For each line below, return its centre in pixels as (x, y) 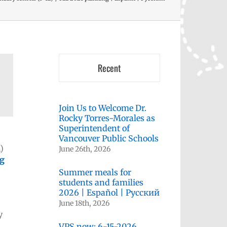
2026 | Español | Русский (109, 193)
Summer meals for (95, 172)
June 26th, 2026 (85, 149)
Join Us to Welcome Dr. (103, 108)
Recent (109, 68)
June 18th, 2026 (84, 203)
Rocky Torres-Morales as (107, 118)
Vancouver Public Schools (109, 138)
